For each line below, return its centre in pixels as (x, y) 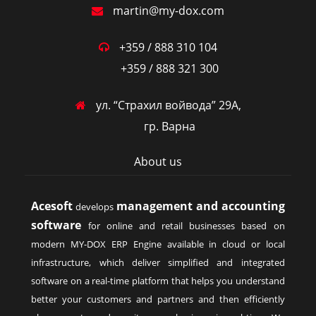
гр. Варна (158, 126)
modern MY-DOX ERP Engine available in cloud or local (158, 244)
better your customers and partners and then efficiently (158, 299)
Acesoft (52, 206)
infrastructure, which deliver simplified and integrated (158, 262)
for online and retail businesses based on (183, 226)
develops (95, 207)
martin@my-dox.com (167, 11)
